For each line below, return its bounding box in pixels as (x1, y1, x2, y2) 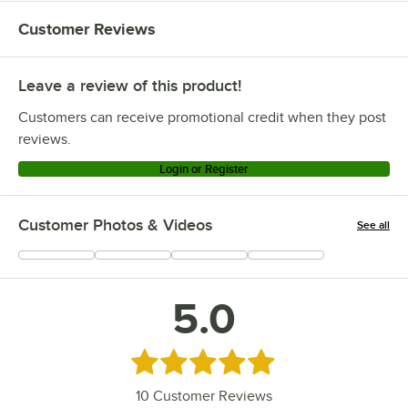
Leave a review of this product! (18, 76, 241, 96)
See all (357, 219, 390, 232)
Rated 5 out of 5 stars (130, 351, 283, 370)
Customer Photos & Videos (18, 216, 212, 235)
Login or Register (159, 162, 249, 177)
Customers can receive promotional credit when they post (18, 109, 386, 127)
